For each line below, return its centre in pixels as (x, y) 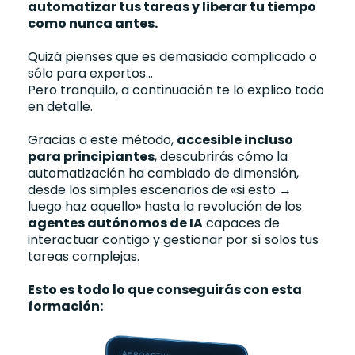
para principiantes (91, 156)
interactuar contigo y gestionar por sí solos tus (173, 239)
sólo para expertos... (90, 73)
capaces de (241, 223)
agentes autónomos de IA (115, 223)
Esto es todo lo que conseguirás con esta (165, 289)
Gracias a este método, (102, 139)
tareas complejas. (84, 256)
